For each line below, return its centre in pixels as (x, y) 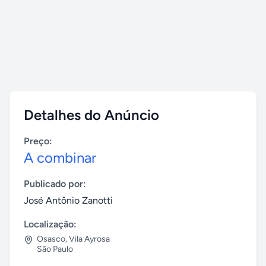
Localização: (50, 224)
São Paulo (55, 249)
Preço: (38, 141)
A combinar (60, 158)
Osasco (51, 239)
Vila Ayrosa (89, 239)
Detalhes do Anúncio (91, 115)
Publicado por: (55, 184)
